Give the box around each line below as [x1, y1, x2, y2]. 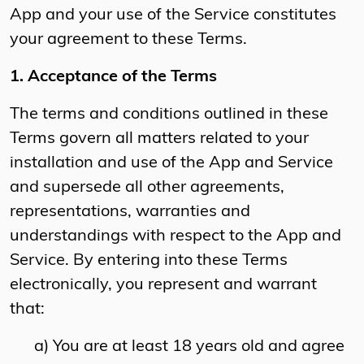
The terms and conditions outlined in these [10, 106, 328, 123]
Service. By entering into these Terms [10, 253, 288, 270]
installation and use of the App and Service [10, 155, 333, 172]
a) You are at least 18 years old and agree [10, 339, 344, 356]
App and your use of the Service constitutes [10, 7, 336, 24]
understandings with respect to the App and [10, 228, 341, 245]
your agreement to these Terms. [10, 32, 247, 49]
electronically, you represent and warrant [10, 277, 317, 294]
